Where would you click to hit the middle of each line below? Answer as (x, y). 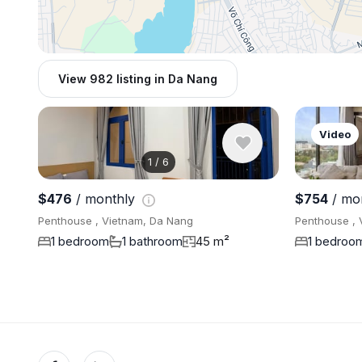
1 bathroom (152, 242)
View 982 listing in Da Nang (138, 79)
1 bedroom (80, 242)
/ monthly (105, 199)
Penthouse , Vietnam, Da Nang (116, 221)
